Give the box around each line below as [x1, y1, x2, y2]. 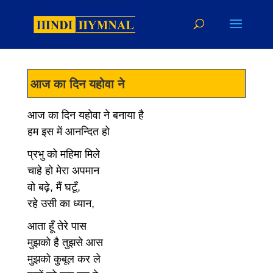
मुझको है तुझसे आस [27, 236, 103, 249]
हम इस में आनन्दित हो [27, 126, 110, 138]
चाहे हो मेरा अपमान [27, 165, 99, 177]
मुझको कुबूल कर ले [27, 253, 101, 265]
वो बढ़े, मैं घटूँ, [27, 181, 80, 193]
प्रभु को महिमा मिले [27, 148, 100, 160]
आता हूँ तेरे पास [27, 220, 87, 232]
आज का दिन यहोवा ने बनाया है [27, 109, 144, 121]
